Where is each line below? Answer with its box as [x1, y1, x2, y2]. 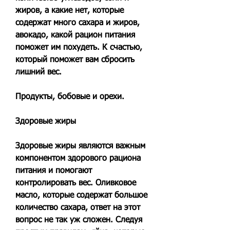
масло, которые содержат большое [15, 191, 147, 200]
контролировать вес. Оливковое [15, 179, 136, 187]
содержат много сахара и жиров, [15, 18, 140, 27]
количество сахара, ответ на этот [15, 203, 140, 212]
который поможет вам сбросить [15, 55, 135, 64]
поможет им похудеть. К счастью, [15, 43, 142, 52]
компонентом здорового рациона [15, 154, 141, 163]
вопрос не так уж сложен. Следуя [15, 216, 142, 224]
